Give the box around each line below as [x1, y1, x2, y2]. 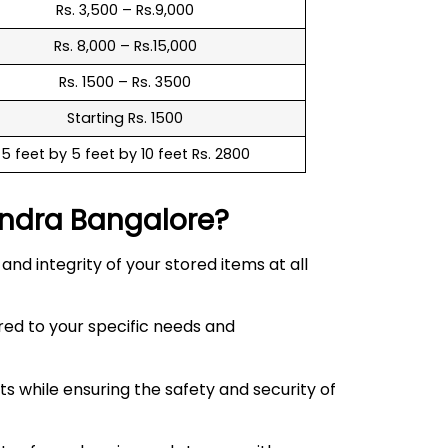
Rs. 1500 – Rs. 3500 [59, 71, 191, 92]
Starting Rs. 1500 [67, 107, 183, 128]
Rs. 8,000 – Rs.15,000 [53, 35, 197, 56]
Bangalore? [70, 200, 229, 240]
